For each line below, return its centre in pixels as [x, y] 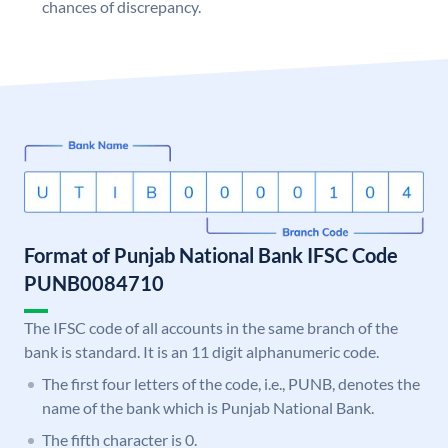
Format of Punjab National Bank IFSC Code [211, 255]
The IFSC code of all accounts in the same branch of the [211, 328]
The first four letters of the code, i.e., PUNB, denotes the [231, 384]
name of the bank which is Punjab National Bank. [208, 408]
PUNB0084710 [94, 283]
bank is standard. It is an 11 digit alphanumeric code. [201, 352]
